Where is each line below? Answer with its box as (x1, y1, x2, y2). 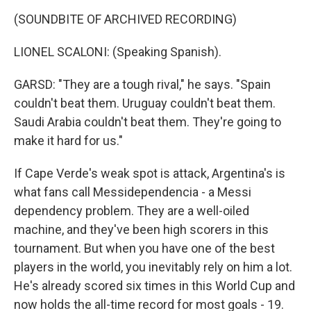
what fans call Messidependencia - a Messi (14, 185, 251, 199)
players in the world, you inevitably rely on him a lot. (14, 260, 292, 274)
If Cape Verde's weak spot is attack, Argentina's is (14, 166, 285, 180)
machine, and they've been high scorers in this (14, 222, 269, 237)
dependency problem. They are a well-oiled (14, 203, 249, 218)
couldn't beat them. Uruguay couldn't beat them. (14, 96, 276, 110)
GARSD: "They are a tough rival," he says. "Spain (14, 77, 271, 92)
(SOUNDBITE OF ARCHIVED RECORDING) (14, 12, 237, 26)
